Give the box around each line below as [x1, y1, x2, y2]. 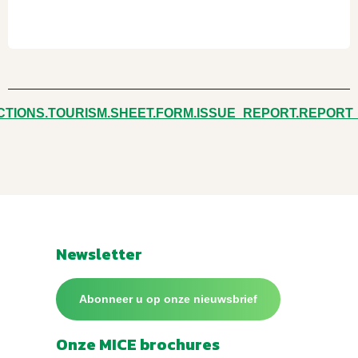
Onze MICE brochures [56, 332, 220, 356]
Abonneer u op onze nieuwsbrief [78, 292, 257, 306]
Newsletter [56, 241, 142, 266]
